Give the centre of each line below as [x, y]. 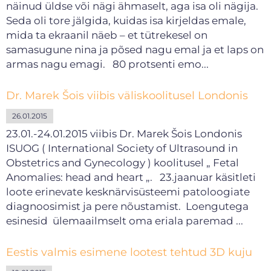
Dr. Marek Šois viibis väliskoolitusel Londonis [127, 96]
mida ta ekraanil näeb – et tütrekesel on [107, 35]
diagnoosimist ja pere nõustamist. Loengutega [127, 206]
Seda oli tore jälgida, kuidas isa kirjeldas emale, [126, 21]
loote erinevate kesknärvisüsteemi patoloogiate [128, 192]
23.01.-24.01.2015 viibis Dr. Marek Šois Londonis [124, 134]
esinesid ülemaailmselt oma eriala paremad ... [125, 221]
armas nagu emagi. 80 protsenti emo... [107, 64]
